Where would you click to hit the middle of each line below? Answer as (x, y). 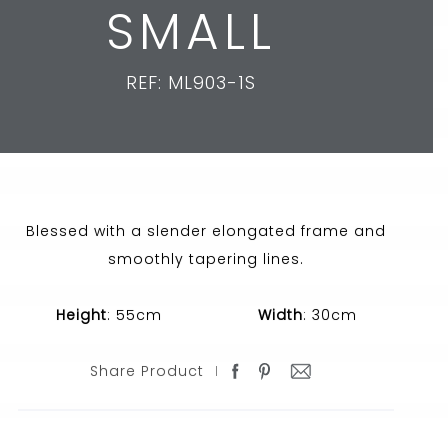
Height (81, 315)
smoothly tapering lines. (206, 259)
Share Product (147, 371)
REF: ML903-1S (191, 82)
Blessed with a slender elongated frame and (206, 231)
